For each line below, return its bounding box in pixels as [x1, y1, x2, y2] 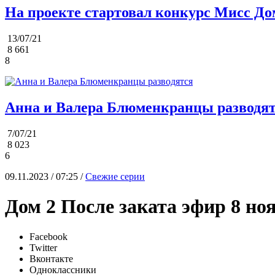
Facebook [29, 231, 68, 242]
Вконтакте [29, 253, 73, 264]
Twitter [29, 242, 57, 253]
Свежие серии [85, 171, 145, 182]
